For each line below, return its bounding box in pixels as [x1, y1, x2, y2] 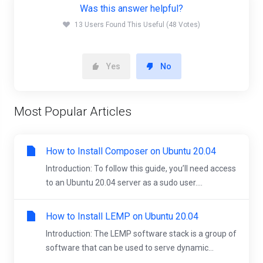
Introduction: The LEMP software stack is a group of [46, 229, 237, 238]
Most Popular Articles [14, 104, 131, 119]
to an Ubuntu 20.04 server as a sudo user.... [46, 178, 203, 187]
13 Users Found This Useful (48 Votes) [75, 21, 200, 29]
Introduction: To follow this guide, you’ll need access [46, 164, 236, 173]
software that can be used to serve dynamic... [46, 243, 214, 252]
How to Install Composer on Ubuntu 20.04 [46, 146, 216, 157]
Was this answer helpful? [80, 3, 183, 14]
